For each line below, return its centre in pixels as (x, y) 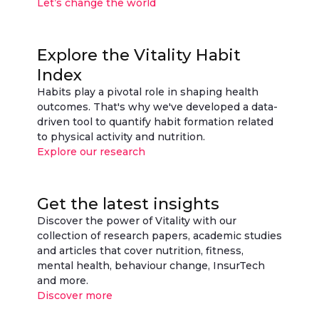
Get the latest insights (128, 204)
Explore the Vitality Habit (139, 55)
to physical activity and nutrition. (121, 137)
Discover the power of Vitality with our (137, 221)
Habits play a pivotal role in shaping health (148, 92)
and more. (63, 281)
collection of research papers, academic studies (159, 236)
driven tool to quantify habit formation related (155, 122)
